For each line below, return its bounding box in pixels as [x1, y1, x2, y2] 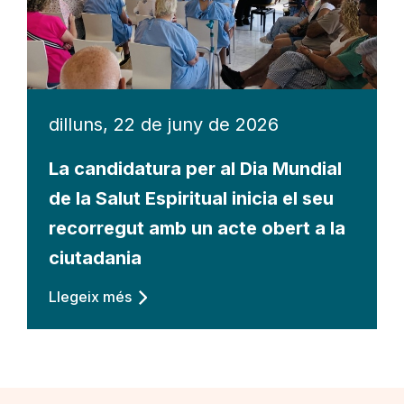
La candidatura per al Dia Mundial [49, 157, 342, 179]
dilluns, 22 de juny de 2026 [49, 113, 279, 135]
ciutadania [49, 246, 142, 269]
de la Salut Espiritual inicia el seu [49, 187, 334, 209]
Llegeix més [49, 287, 132, 306]
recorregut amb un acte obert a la [49, 216, 345, 239]
